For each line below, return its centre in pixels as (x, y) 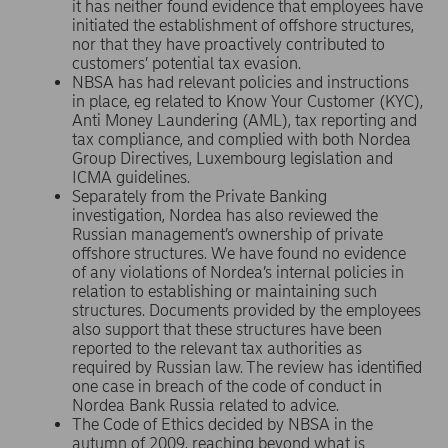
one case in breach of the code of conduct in (227, 386)
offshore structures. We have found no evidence (239, 253)
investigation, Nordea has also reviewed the (225, 215)
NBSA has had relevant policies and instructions (240, 82)
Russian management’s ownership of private (227, 234)
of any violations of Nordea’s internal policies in (238, 272)
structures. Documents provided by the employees (246, 310)
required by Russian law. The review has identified (247, 367)
